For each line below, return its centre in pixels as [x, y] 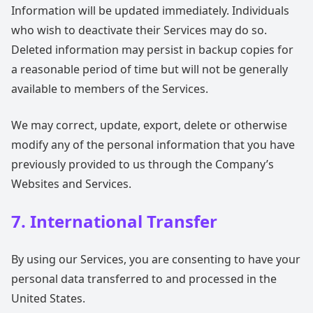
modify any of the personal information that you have [153, 145]
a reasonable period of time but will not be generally [150, 69]
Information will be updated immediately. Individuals [150, 10]
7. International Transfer [114, 221]
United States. [48, 298]
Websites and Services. [71, 184]
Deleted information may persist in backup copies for [152, 50]
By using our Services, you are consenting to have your [156, 259]
